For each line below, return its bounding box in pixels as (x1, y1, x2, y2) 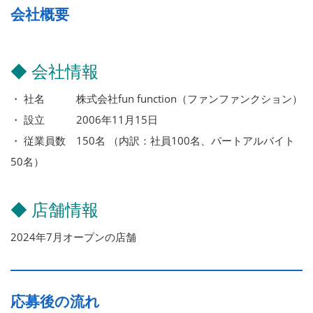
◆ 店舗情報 (10, 197, 99, 221)
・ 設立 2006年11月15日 (10, 112, 158, 126)
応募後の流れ (10, 291, 100, 311)
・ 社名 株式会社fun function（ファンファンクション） (10, 91, 303, 105)
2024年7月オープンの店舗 (10, 229, 136, 244)
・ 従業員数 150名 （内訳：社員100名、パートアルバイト (10, 133, 295, 147)
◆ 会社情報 (10, 59, 99, 82)
